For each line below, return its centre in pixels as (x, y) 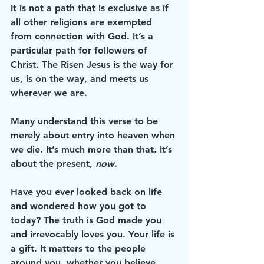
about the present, (53, 164)
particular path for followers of (80, 50)
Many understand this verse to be (86, 121)
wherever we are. (50, 93)
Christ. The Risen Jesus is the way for (93, 65)
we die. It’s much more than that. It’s (93, 149)
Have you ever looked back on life (88, 192)
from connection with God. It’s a (83, 36)
